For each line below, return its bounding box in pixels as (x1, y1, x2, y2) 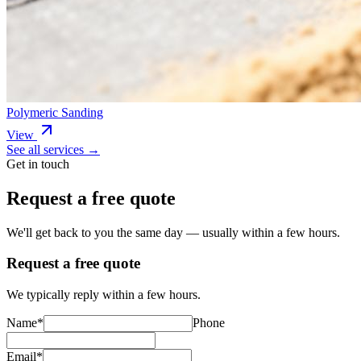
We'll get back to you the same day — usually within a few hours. (6, 225, 340, 239)
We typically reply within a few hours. (6, 288, 201, 302)
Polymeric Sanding (6, 105, 103, 119)
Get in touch (6, 156, 69, 171)
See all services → (6, 142, 100, 156)
